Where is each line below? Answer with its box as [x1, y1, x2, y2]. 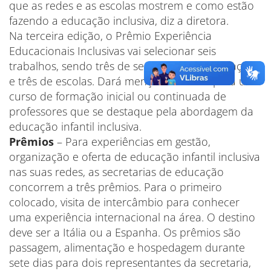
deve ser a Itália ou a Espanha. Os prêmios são [9, 225, 241, 240]
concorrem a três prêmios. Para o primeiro [9, 180, 222, 194]
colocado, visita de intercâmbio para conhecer [9, 195, 240, 209]
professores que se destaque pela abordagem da [9, 104, 253, 119]
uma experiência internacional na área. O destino [9, 210, 255, 224]
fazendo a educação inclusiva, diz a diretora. [9, 13, 229, 28]
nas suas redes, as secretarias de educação [9, 165, 224, 179]
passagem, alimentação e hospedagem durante [9, 240, 245, 255]
